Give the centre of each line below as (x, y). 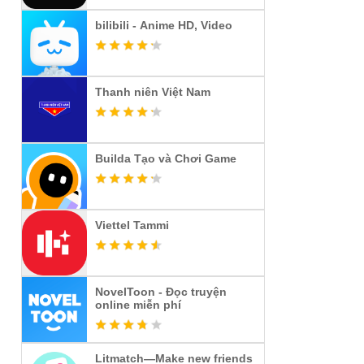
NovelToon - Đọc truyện (161, 292)
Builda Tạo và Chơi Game (166, 158)
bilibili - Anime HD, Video (164, 25)
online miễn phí (138, 305)
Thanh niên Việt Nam (153, 92)
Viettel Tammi (132, 225)
